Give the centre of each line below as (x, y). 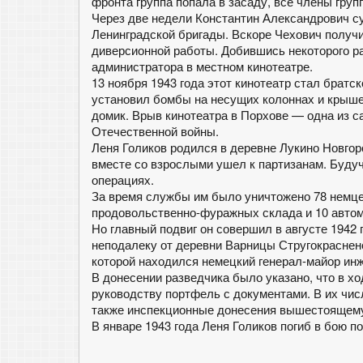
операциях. (123, 179)
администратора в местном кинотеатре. (202, 66)
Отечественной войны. (155, 131)
